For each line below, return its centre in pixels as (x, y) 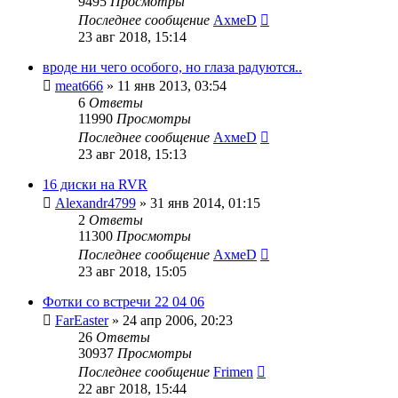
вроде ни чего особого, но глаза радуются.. (172, 67)
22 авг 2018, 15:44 (132, 388)
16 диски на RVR (95, 184)
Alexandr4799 (96, 203)
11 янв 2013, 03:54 (172, 85)
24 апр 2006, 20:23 (178, 320)
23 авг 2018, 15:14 (132, 36)
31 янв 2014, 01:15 (205, 203)
